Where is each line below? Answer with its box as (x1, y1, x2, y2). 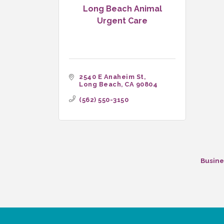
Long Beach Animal (82, 3, 162, 13)
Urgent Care (97, 15, 147, 25)
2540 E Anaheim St (79, 73, 144, 80)
